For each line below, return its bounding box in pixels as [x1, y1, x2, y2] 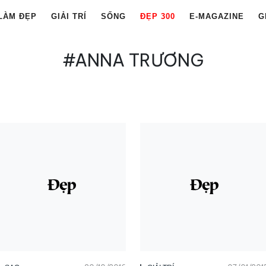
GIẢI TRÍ [51, 12, 87, 21]
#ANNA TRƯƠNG [62, 49, 204, 71]
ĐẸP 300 [140, 12, 175, 21]
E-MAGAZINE [189, 12, 244, 21]
